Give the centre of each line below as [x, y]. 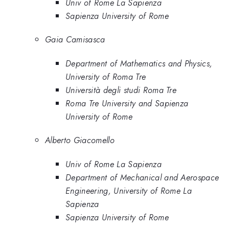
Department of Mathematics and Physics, [139, 63]
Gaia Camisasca [75, 40]
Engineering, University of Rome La [129, 190]
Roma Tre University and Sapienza [127, 103]
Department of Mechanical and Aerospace [142, 177]
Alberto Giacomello [80, 140]
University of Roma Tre [106, 76]
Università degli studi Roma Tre [121, 90]
